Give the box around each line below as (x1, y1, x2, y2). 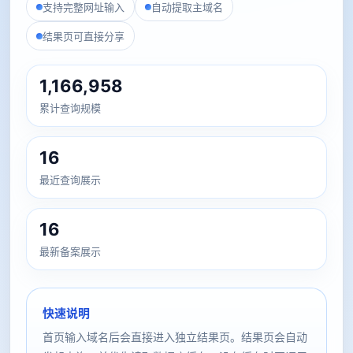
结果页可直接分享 (43, 30, 124, 43)
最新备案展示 (39, 245, 101, 258)
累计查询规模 (39, 102, 101, 114)
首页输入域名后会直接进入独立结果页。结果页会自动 (43, 330, 307, 344)
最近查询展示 (39, 173, 101, 186)
